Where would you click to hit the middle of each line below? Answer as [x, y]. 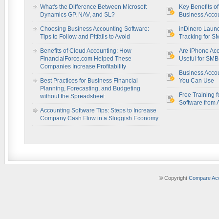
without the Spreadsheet [72, 96]
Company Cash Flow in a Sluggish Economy [99, 118]
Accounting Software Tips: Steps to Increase [98, 110]
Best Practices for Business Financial [89, 81]
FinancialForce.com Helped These [86, 59]
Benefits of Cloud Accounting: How [86, 51]
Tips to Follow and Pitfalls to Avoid [85, 37]
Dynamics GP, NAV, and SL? [77, 15]
